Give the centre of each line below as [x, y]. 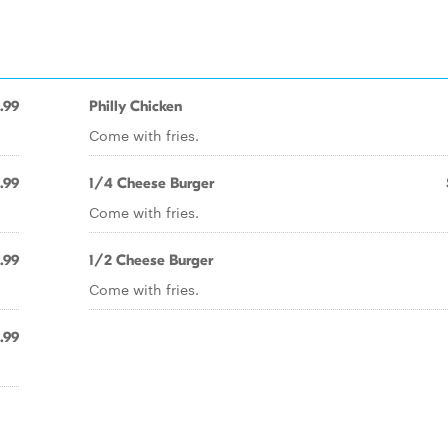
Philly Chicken [135, 106]
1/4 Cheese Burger [151, 183]
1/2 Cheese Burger [151, 260]
